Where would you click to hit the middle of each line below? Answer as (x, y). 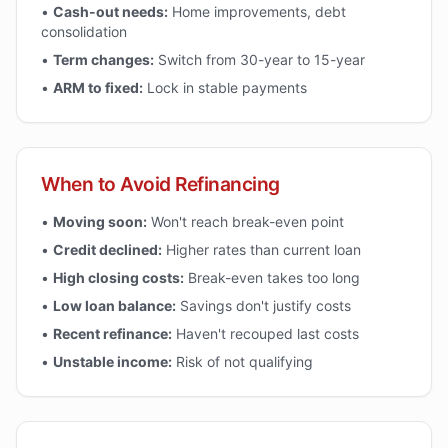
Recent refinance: (112, 333)
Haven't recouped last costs (265, 333)
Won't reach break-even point (245, 221)
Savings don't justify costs (263, 305)
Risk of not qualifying (242, 361)
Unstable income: (112, 361)
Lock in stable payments (225, 87)
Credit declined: (107, 249)
